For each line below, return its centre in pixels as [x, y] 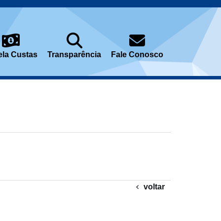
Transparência [74, 55]
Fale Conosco [137, 55]
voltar [154, 187]
